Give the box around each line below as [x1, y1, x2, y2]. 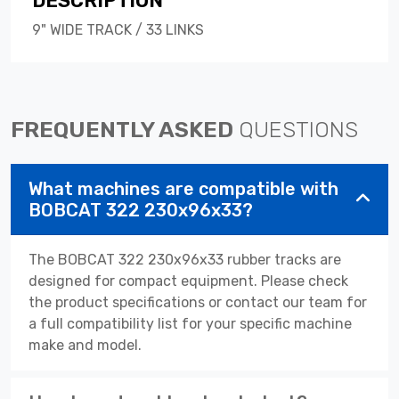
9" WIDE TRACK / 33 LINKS [32, 20, 204, 38]
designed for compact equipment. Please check [28, 272, 348, 289]
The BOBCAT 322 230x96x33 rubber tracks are [28, 250, 341, 268]
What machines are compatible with [28, 177, 338, 199]
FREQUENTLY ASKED [11, 115, 239, 142]
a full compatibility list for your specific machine [28, 314, 352, 332]
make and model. [28, 336, 142, 354]
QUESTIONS [239, 115, 358, 142]
